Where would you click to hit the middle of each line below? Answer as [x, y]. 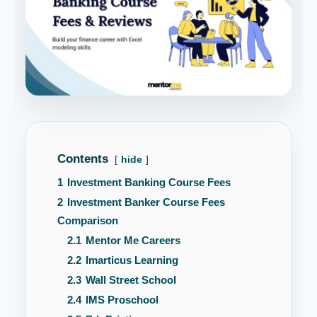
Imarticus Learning [132, 260]
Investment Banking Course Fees [149, 182]
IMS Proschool [122, 299]
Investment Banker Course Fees [146, 202]
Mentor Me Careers [133, 240]
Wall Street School [131, 279]
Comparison [88, 220]
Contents [83, 158]
